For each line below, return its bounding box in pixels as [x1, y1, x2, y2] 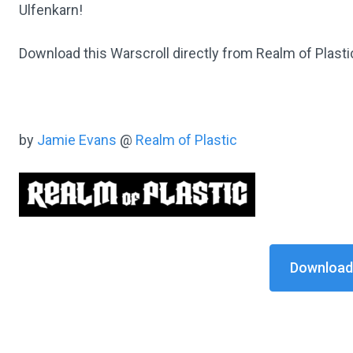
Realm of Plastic [136, 132, 237, 149]
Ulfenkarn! [19, 2, 83, 19]
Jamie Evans [37, 132, 117, 149]
